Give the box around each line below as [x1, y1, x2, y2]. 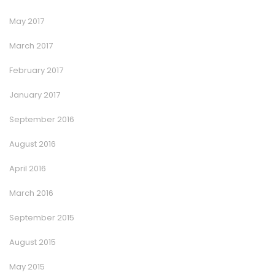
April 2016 [9, 162, 46, 174]
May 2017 [9, 15, 44, 27]
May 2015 [9, 260, 45, 273]
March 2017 [9, 39, 53, 52]
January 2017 [9, 88, 60, 101]
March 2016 [9, 187, 53, 199]
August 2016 [9, 137, 56, 150]
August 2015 [9, 236, 56, 248]
